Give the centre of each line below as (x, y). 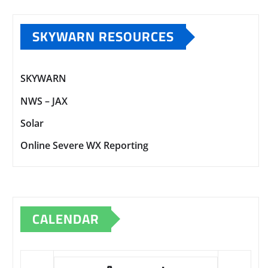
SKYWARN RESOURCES (103, 37)
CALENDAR (66, 219)
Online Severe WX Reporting (84, 146)
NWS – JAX (44, 101)
